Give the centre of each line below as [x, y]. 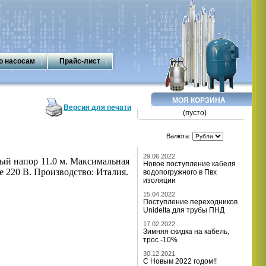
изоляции [159, 180]
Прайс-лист [80, 61]
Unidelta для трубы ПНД [184, 210]
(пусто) [194, 113]
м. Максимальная [93, 161]
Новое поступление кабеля [189, 164]
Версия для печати [97, 107]
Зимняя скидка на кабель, [186, 232]
